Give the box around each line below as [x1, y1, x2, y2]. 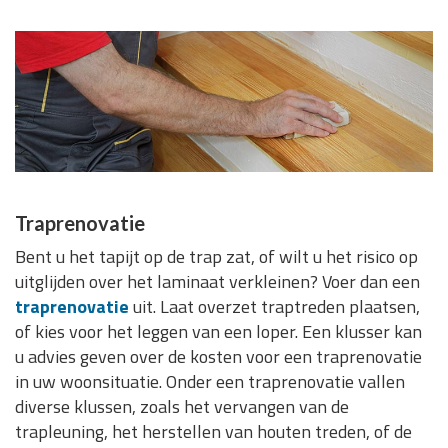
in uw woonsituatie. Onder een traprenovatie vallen [15, 368, 405, 396]
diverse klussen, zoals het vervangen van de [15, 393, 349, 421]
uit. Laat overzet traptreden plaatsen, [129, 293, 420, 321]
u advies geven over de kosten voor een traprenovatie [15, 343, 422, 371]
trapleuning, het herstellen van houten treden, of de [15, 418, 412, 446]
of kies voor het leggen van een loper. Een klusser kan [15, 318, 422, 346]
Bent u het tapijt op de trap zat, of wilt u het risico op [15, 243, 418, 271]
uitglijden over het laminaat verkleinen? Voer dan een [15, 268, 420, 296]
